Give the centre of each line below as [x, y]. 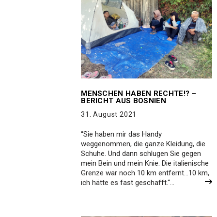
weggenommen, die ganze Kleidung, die [143, 144]
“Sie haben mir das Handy [122, 134]
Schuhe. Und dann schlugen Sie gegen [141, 154]
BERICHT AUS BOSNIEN [124, 101]
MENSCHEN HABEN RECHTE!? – [139, 93]
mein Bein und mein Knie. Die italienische [145, 163]
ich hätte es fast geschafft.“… [129, 183]
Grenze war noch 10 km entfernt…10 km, [145, 173]
